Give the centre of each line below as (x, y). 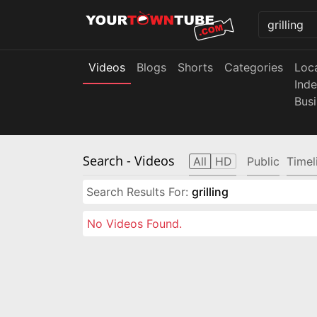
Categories (254, 67)
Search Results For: (139, 192)
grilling (210, 192)
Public (263, 161)
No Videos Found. (134, 224)
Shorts (195, 67)
